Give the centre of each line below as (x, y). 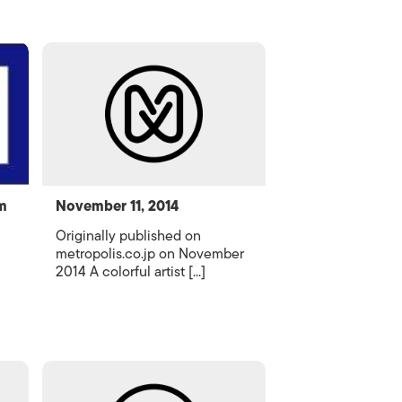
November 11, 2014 (118, 206)
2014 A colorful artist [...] (131, 272)
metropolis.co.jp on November (150, 254)
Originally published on (129, 236)
